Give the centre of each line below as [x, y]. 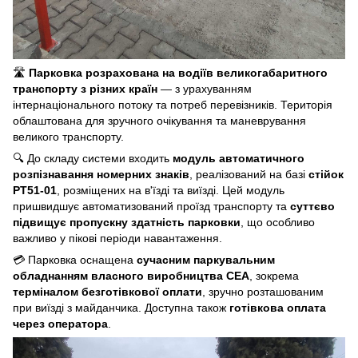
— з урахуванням [205, 88]
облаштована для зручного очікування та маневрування [159, 120]
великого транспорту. [68, 136]
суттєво [312, 206]
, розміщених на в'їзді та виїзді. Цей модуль [171, 190]
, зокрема [274, 275]
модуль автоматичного [239, 158]
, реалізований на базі [249, 174]
